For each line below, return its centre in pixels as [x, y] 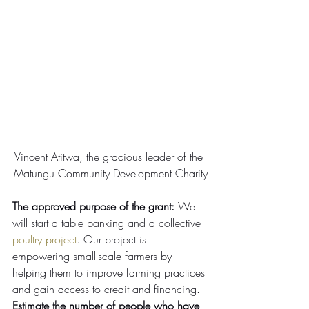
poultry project [44, 240]
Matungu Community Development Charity [110, 173]
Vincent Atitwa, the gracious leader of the [110, 157]
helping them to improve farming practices [110, 273]
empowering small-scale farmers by [94, 256]
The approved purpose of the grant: [93, 207]
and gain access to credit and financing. [106, 289]
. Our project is [113, 240]
